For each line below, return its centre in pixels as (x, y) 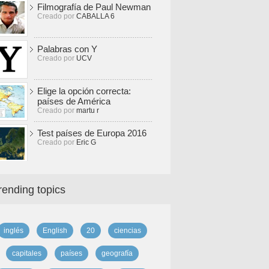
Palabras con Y (67, 49)
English (55, 231)
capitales (26, 253)
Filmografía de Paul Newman (94, 7)
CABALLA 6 (95, 16)
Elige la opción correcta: (84, 91)
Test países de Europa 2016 (92, 133)
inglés (13, 231)
